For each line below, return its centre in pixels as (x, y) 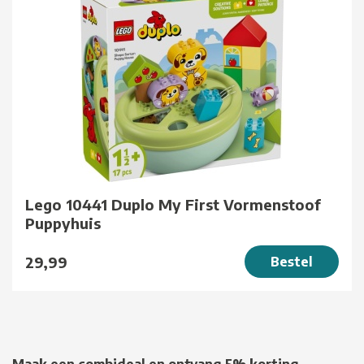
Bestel (292, 262)
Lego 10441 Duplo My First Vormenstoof (173, 205)
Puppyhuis (63, 223)
